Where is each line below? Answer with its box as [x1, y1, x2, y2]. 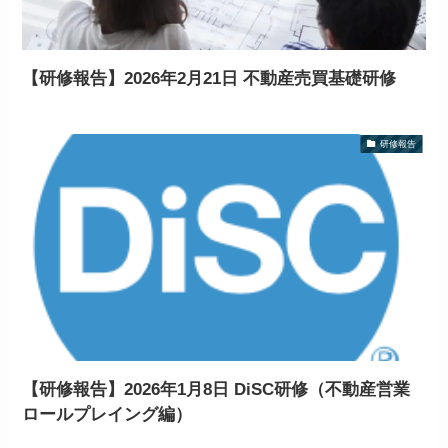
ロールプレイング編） [22, 404, 193, 424]
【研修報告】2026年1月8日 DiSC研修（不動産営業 [22, 379, 411, 399]
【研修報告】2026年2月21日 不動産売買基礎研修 [22, 69, 397, 89]
